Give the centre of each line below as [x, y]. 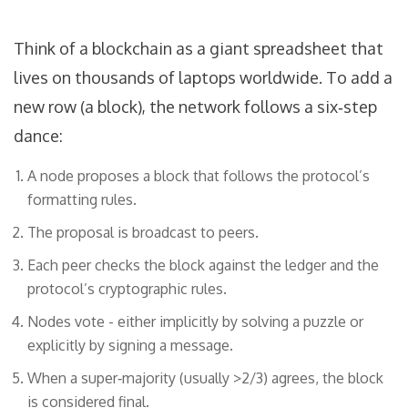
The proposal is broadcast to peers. [143, 233]
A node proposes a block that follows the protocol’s [199, 176]
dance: [38, 136]
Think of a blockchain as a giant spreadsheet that [199, 49]
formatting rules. [82, 200]
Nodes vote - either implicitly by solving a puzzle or [195, 322]
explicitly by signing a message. [130, 346]
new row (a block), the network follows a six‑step [195, 107]
